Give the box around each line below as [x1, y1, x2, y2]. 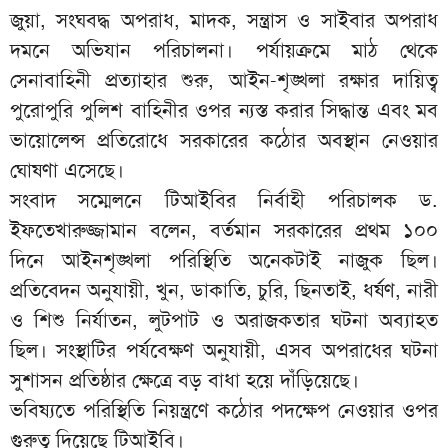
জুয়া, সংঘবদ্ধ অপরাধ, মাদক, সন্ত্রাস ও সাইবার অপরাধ [10, 6, 438, 33]
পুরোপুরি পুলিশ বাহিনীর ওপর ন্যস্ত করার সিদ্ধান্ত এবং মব [10, 96, 438, 123]
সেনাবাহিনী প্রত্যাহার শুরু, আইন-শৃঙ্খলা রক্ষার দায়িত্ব [10, 66, 438, 93]
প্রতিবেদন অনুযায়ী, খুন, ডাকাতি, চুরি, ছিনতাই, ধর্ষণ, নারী [10, 276, 438, 303]
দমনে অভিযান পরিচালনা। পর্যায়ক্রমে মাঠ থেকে [10, 36, 438, 63]
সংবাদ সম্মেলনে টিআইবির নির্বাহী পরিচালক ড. [10, 186, 438, 213]
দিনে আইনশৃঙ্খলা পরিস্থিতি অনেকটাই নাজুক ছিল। [10, 246, 438, 273]
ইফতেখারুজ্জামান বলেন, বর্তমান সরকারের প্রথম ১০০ [10, 216, 438, 243]
